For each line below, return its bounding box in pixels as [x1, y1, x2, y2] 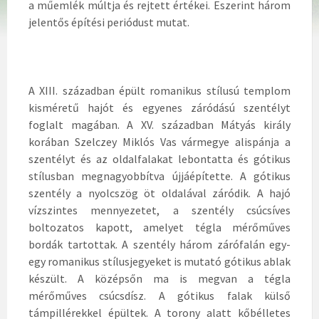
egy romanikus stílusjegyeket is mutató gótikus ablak [28, 253, 291, 268]
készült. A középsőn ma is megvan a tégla [28, 271, 291, 286]
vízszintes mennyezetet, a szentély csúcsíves [28, 202, 291, 217]
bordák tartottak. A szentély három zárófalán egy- [28, 236, 291, 251]
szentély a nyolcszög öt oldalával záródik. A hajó [28, 185, 291, 200]
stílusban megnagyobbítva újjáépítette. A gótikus [28, 168, 291, 183]
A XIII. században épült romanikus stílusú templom [28, 83, 291, 98]
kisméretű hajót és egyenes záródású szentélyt [28, 100, 291, 115]
